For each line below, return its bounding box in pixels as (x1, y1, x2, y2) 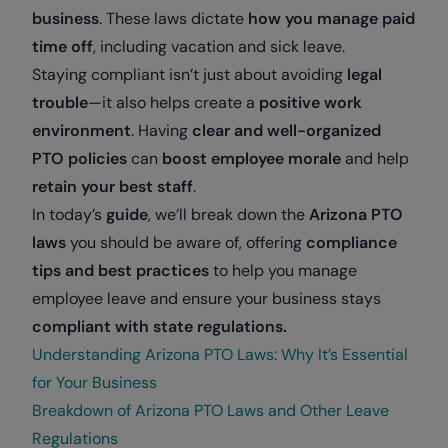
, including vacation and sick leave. (93, 36, 349, 57)
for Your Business (32, 372, 157, 393)
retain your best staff (32, 176, 193, 197)
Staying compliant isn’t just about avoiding (32, 64, 347, 85)
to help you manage (209, 260, 357, 281)
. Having (131, 120, 192, 141)
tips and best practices (32, 260, 209, 281)
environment (32, 120, 131, 141)
